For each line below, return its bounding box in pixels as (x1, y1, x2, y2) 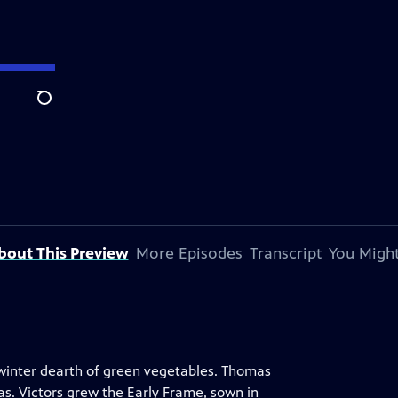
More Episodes (135, 243, 243, 263)
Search (36, 99, 80, 116)
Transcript (249, 243, 322, 263)
